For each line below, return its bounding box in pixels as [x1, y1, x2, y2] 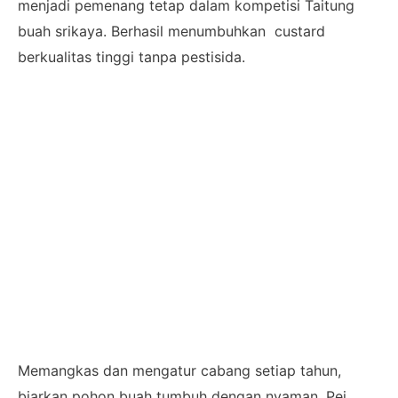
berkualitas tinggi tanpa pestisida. [18, 47, 245, 66]
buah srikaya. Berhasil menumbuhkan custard [18, 21, 325, 40]
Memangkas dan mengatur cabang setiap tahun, [18, 361, 341, 379]
